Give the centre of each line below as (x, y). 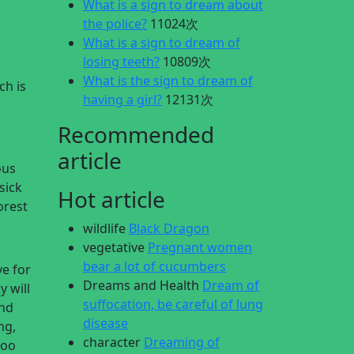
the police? (115, 24)
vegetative (114, 247)
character (112, 342)
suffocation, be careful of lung (173, 304)
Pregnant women (200, 247)
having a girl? (122, 100)
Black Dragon (169, 228)
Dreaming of (182, 342)
